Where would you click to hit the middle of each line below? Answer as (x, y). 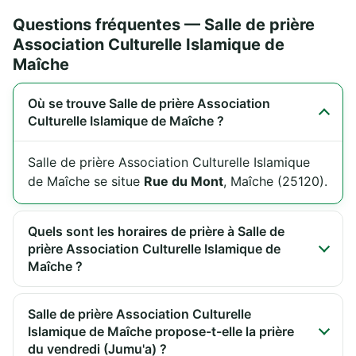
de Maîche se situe (86, 182)
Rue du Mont (184, 182)
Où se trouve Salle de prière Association (149, 104)
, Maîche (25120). (275, 182)
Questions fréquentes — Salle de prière (164, 25)
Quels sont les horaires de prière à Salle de (156, 232)
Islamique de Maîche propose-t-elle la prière (161, 332)
